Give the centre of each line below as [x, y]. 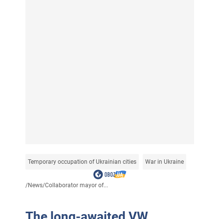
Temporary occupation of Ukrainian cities [82, 162]
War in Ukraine [164, 162]
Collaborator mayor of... [76, 185]
